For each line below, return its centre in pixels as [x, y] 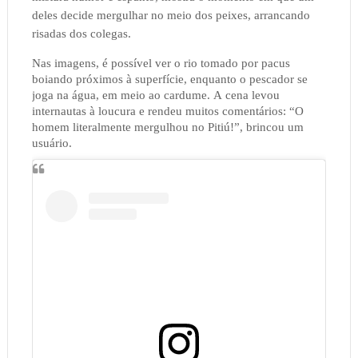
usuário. [52, 143]
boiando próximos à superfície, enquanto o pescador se [169, 80]
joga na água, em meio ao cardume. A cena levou [155, 95]
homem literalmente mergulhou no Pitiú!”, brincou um [167, 127]
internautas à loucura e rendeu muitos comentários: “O [167, 111]
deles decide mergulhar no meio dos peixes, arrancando [171, 16]
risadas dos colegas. [81, 34]
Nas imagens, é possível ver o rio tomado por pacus [161, 64]
